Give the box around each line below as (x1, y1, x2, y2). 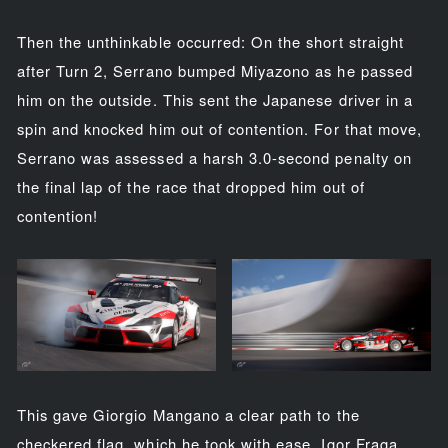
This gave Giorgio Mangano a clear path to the (16, 404, 360, 426)
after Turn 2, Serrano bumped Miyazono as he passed (16, 59, 413, 81)
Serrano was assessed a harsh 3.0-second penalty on (16, 146, 412, 168)
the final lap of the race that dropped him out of (16, 175, 365, 197)
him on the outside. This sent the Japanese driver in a (16, 88, 414, 110)
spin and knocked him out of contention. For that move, (16, 117, 423, 139)
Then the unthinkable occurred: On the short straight (16, 30, 404, 52)
